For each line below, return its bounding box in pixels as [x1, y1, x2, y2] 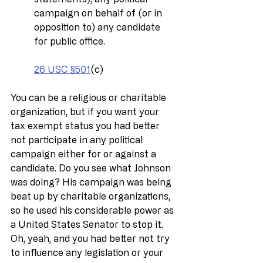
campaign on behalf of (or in [34, 7, 164, 18]
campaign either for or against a [11, 148, 159, 159]
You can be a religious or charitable [11, 92, 168, 103]
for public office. [34, 35, 105, 46]
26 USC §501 [34, 63, 90, 75]
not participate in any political [11, 134, 145, 145]
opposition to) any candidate [34, 21, 163, 32]
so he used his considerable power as [11, 204, 176, 215]
